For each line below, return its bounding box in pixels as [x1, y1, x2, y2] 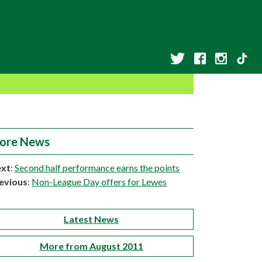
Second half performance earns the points [15, 162, 180, 173]
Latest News [64, 213, 119, 225]
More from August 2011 [39, 240, 143, 251]
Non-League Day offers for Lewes [32, 176, 167, 187]
